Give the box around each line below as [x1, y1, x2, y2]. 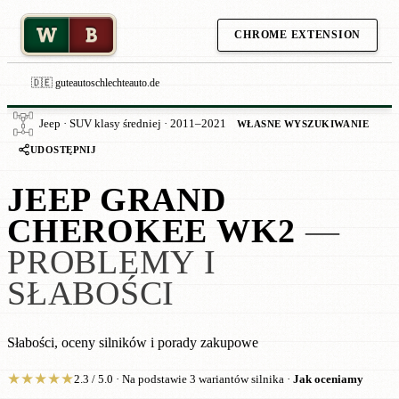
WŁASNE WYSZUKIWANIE [237, 118, 370, 129]
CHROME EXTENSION [234, 28, 361, 41]
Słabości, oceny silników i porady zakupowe [7, 335, 258, 351]
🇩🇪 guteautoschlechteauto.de [31, 77, 159, 89]
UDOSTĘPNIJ [30, 144, 97, 155]
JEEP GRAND [7, 182, 226, 219]
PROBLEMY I [7, 244, 216, 281]
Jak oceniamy [293, 373, 363, 386]
